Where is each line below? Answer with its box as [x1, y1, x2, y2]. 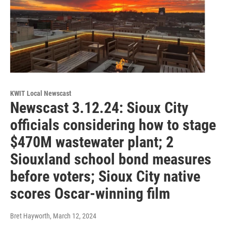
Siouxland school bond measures [10, 150, 211, 168]
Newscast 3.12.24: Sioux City [10, 98, 188, 117]
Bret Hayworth [10, 211, 50, 220]
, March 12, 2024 [50, 211, 96, 220]
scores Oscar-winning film [10, 184, 170, 202]
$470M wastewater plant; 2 [10, 133, 174, 151]
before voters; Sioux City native [10, 167, 200, 185]
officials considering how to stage [10, 116, 216, 134]
